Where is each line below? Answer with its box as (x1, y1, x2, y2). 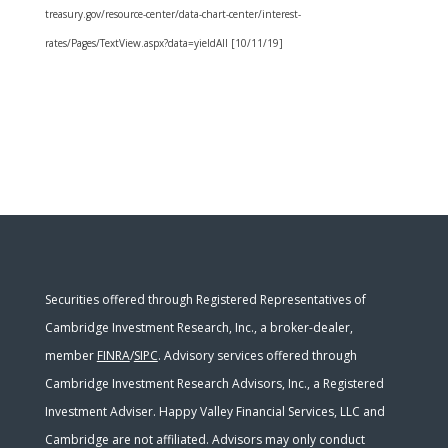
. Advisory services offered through (157, 347, 357, 364)
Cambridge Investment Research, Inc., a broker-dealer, (44, 319, 353, 336)
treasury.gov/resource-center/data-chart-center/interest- (44, 7, 301, 21)
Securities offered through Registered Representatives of (44, 291, 366, 308)
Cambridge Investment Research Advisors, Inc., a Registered (44, 375, 384, 392)
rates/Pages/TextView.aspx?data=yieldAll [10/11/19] (44, 36, 283, 50)
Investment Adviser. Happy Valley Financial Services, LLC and (44, 403, 385, 420)
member (44, 347, 97, 364)
